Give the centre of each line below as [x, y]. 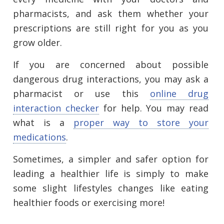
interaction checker [56, 108]
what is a [43, 123]
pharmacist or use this [81, 94]
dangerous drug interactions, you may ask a [111, 79]
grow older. [37, 43]
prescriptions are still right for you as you [111, 28]
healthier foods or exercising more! [89, 203]
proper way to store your [141, 123]
